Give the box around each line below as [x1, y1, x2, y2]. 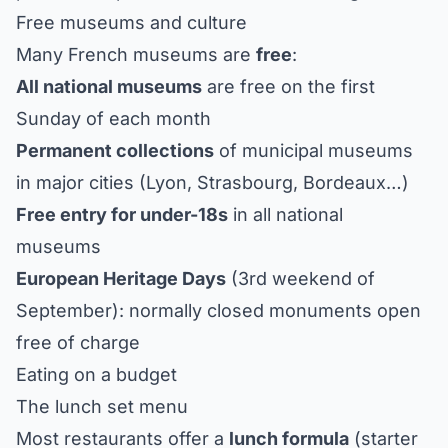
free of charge [16, 331, 140, 353]
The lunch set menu [16, 395, 188, 417]
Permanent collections [16, 139, 214, 161]
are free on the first [202, 75, 375, 97]
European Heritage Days [16, 267, 226, 289]
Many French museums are [16, 43, 256, 65]
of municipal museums [214, 139, 413, 161]
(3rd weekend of [226, 267, 375, 289]
